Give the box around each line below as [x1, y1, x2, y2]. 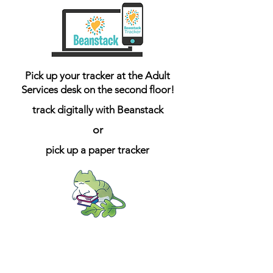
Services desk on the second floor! [21, 83, 174, 96]
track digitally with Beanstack [32, 104, 163, 116]
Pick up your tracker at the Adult [25, 69, 170, 82]
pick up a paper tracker [46, 144, 149, 156]
